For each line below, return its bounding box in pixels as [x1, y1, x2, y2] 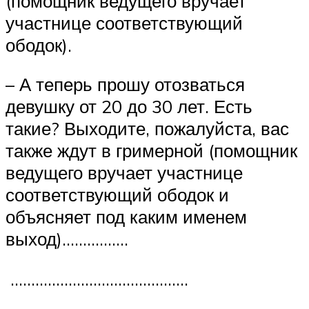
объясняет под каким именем [6, 206, 247, 228]
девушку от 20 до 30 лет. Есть [6, 95, 252, 118]
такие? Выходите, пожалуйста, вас [6, 117, 289, 140]
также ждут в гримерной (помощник [6, 139, 297, 162]
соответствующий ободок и [6, 183, 229, 206]
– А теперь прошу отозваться [6, 73, 245, 96]
